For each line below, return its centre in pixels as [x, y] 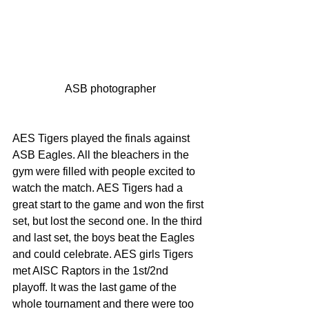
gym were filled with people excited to [105, 172]
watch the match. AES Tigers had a [99, 188]
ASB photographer [110, 89]
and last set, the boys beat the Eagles [105, 238]
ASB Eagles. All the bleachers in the [102, 155]
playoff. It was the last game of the [96, 288]
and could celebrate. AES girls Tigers [104, 255]
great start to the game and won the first [109, 205]
